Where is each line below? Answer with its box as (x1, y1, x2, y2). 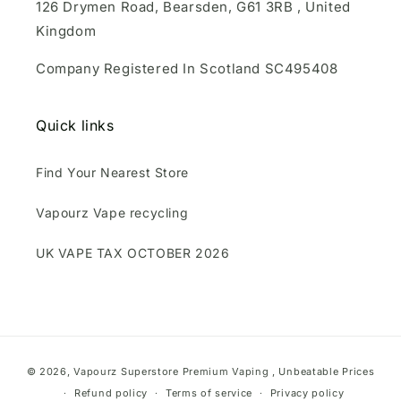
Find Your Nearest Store (36, 165, 189, 180)
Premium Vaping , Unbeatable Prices (182, 365, 375, 378)
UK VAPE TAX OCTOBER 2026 (36, 245, 230, 260)
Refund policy (74, 387, 149, 399)
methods (200, 377, 260, 394)
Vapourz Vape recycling (36, 205, 189, 220)
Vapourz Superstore (73, 365, 179, 378)
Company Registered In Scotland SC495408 (36, 60, 338, 77)
